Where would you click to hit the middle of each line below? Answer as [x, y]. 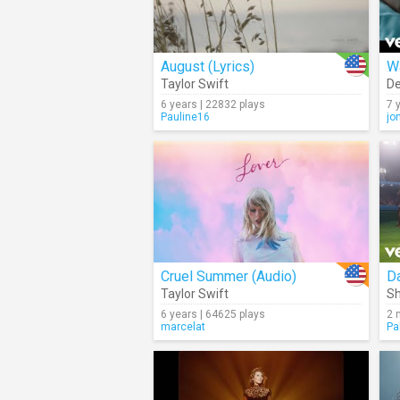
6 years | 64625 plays [213, 314]
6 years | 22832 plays [213, 104]
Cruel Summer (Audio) [229, 276]
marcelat [183, 327]
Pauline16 [185, 117]
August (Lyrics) [208, 67]
